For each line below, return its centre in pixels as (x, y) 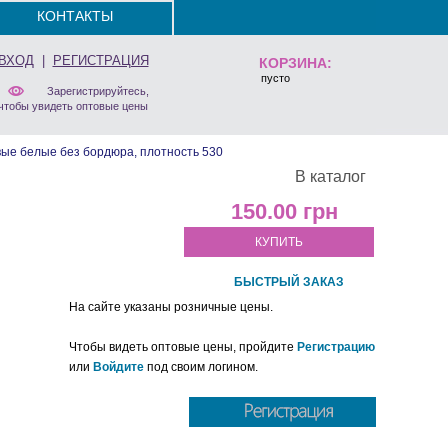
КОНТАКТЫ (74, 16)
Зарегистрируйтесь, (98, 91)
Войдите (118, 367)
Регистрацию (336, 347)
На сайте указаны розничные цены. (171, 307)
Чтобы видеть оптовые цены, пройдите (183, 347)
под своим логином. (201, 367)
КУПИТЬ (279, 242)
